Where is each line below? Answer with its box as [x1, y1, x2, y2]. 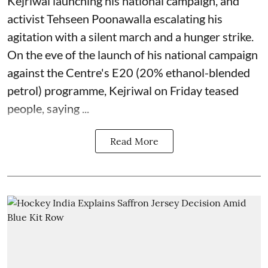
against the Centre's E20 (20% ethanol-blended [7, 65, 250, 80]
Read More [109, 135, 159, 147]
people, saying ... [7, 101, 89, 115]
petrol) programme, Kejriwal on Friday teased [7, 83, 239, 98]
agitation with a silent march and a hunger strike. [7, 29, 254, 44]
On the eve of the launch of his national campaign [7, 47, 258, 62]
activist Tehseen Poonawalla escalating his [7, 11, 223, 26]
